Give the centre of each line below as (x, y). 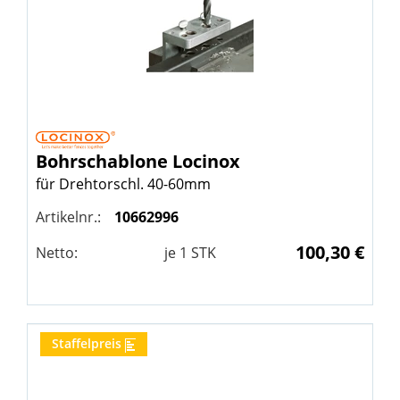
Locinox (206, 162)
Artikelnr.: (68, 217)
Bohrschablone (104, 162)
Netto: (57, 253)
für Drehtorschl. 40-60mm (123, 184)
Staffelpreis (87, 344)
